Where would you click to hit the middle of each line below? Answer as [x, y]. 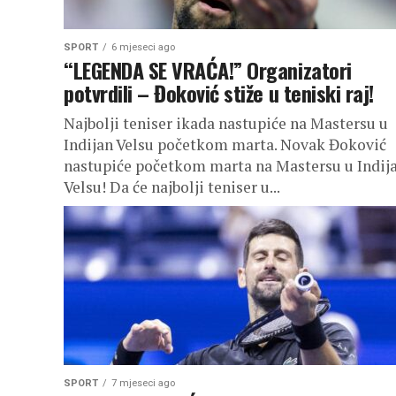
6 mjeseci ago [143, 47]
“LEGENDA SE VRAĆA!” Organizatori [208, 70]
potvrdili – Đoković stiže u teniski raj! [219, 93]
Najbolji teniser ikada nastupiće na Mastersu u [226, 123]
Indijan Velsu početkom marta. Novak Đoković [225, 145]
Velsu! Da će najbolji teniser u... [172, 187]
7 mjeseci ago [143, 383]
